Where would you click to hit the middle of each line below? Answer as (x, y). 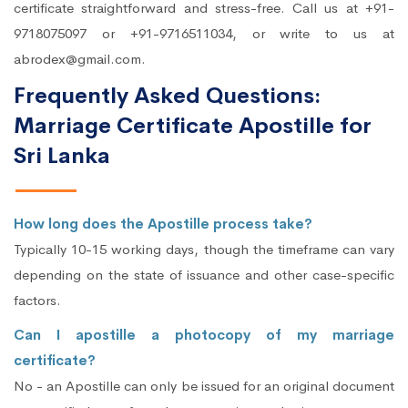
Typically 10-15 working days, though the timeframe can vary (204, 249)
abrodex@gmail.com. (80, 59)
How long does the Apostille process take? (163, 224)
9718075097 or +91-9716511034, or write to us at (204, 33)
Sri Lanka (62, 156)
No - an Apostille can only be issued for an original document (204, 386)
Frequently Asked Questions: (167, 96)
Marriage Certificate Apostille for (193, 126)
